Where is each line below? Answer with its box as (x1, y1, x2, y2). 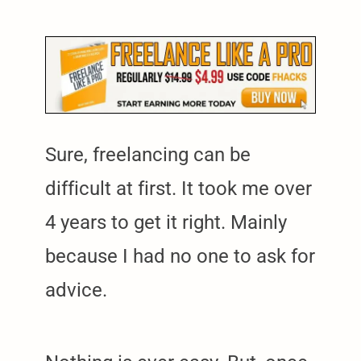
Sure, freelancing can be (45, 143, 251, 167)
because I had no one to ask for (45, 245, 315, 268)
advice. (45, 279, 107, 302)
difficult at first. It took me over (45, 177, 312, 201)
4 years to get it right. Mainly (45, 211, 287, 234)
